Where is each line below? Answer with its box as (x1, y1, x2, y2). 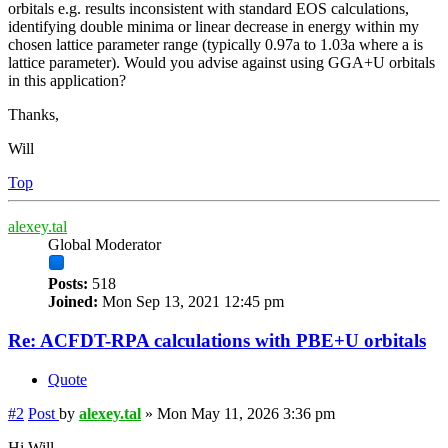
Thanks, (8, 106, 59, 124)
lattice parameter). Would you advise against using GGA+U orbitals (8, 54, 435, 72)
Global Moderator (48, 236, 161, 254)
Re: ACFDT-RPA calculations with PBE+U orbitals (8, 329, 426, 351)
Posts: (48, 275, 88, 293)
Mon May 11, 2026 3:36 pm (157, 404, 335, 422)
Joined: (48, 293, 98, 311)
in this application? (8, 72, 126, 90)
